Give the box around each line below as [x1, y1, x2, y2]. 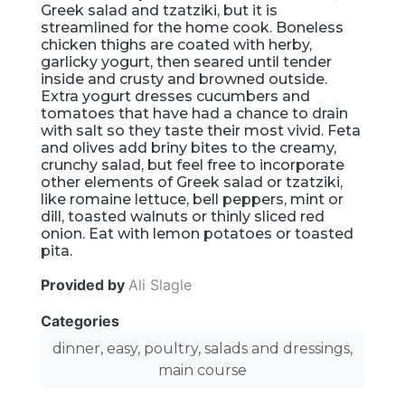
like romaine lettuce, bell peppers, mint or [41, 190, 344, 208]
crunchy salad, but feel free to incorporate [41, 155, 344, 174]
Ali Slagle [128, 275, 192, 294]
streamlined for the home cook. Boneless [41, 18, 344, 36]
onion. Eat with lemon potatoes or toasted [41, 224, 353, 242]
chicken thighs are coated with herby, [41, 35, 312, 53]
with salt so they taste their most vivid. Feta [41, 121, 361, 139]
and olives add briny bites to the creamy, [41, 138, 336, 156]
